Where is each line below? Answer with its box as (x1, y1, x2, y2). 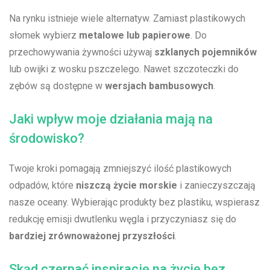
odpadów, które (9, 180, 76, 192)
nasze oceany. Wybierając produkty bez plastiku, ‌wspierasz (9, 196, 260, 209)
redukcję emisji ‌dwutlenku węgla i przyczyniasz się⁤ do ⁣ (9, 213, 239, 225)
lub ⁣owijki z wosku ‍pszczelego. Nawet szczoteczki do (9, 63, 239, 75)
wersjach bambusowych (105, 80, 213, 92)
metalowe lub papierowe (79, 30, 190, 42)
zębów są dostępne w (9, 80, 105, 92)
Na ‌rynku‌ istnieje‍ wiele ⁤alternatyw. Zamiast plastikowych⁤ (9, 13, 245, 25)
